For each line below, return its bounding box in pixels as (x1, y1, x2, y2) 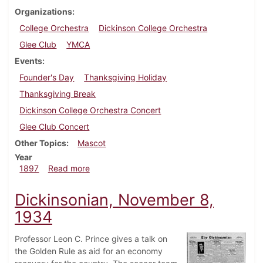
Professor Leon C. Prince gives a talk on (15, 234, 167, 244)
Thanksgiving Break (19, 89, 96, 99)
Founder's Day (19, 72, 75, 83)
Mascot (77, 138, 106, 149)
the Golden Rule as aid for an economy (15, 246, 163, 257)
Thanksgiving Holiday (84, 72, 167, 83)
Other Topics (15, 138, 66, 149)
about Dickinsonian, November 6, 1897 (89, 163, 239, 173)
